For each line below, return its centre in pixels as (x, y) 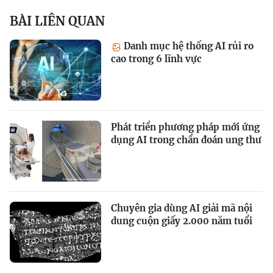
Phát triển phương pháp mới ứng (185, 127)
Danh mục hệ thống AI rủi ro (187, 46)
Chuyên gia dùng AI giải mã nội (182, 208)
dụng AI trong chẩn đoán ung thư (186, 140)
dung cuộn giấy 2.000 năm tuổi (182, 221)
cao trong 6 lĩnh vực (156, 59)
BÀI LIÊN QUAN (57, 21)
